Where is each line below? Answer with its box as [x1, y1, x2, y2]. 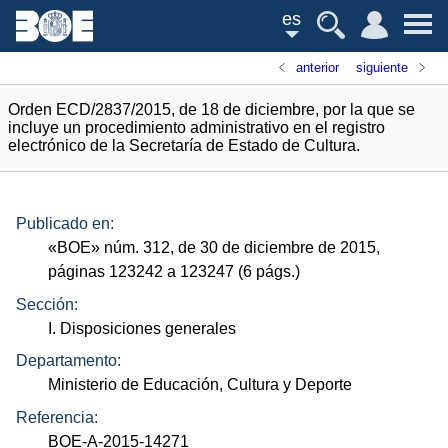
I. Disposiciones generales [48, 319, 237, 337]
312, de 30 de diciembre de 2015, [139, 239, 381, 257]
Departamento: [16, 352, 121, 370]
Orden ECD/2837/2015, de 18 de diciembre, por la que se [8, 101, 415, 118]
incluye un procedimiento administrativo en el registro [8, 119, 385, 136]
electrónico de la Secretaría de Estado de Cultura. [8, 137, 360, 154]
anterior [296, 60, 340, 75]
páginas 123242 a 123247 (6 [48, 263, 257, 281]
